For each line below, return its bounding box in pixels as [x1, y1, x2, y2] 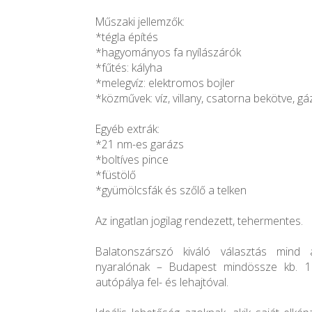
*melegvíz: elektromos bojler [95, 75, 235, 91]
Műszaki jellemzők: [95, 14, 185, 30]
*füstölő [95, 167, 136, 183]
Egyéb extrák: [95, 121, 159, 137]
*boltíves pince [95, 152, 169, 168]
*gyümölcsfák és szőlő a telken [95, 182, 247, 198]
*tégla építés [95, 29, 158, 45]
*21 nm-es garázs [95, 136, 184, 153]
